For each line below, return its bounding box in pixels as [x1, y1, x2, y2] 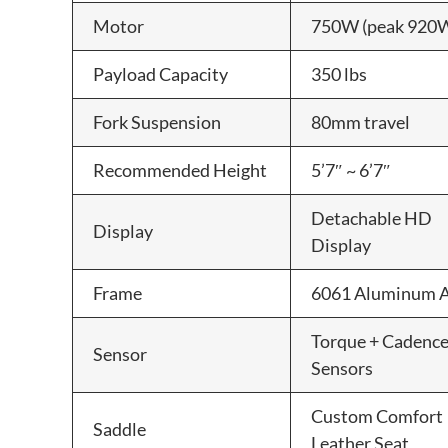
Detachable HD [311, 206, 432, 229]
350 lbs [311, 62, 367, 85]
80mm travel [311, 110, 410, 133]
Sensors [311, 356, 373, 379]
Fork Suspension [93, 110, 221, 133]
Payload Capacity [93, 62, 228, 85]
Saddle [93, 417, 146, 440]
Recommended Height [93, 158, 267, 181]
